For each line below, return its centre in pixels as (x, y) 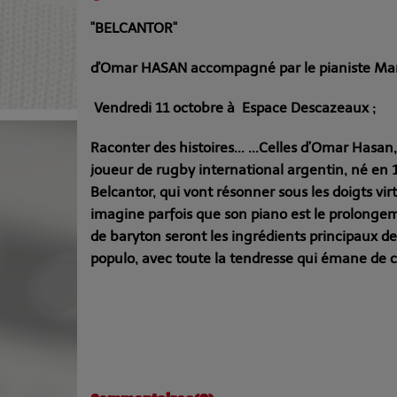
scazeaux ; (342, 108)
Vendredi (123, 108)
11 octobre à (197, 108)
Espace (266, 108)
